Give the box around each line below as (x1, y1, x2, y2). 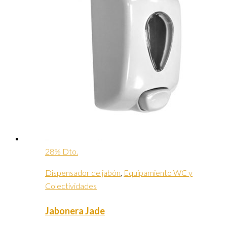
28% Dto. (45, 146, 78, 157)
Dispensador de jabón (45, 168, 121, 178)
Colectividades (45, 181, 97, 191)
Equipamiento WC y (124, 168, 193, 178)
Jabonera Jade (45, 205, 105, 217)
